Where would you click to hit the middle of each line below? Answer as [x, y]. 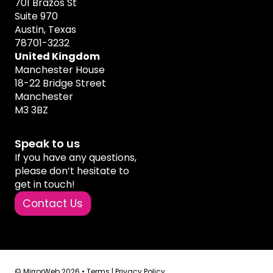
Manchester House [60, 69]
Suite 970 [36, 16]
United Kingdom [57, 56]
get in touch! [45, 184]
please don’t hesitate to [72, 171]
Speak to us [47, 143]
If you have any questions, [76, 157]
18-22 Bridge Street [60, 83]
